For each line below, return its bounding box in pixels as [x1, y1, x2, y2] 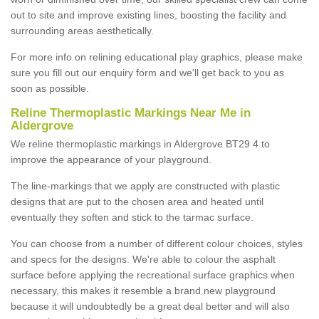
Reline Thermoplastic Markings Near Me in [11, 105, 251, 120]
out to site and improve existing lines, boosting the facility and [11, 9, 286, 21]
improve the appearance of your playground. [11, 153, 211, 165]
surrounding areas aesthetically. [11, 24, 154, 36]
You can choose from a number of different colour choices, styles [11, 237, 303, 249]
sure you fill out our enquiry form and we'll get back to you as [11, 66, 284, 78]
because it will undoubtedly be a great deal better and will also [11, 300, 290, 312]
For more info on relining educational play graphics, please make [11, 51, 303, 63]
